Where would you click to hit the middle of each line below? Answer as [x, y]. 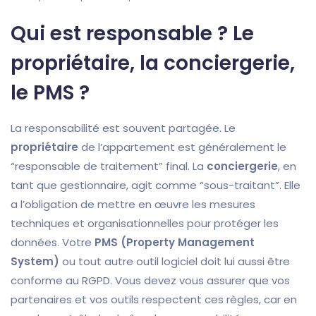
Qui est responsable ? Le [132, 34]
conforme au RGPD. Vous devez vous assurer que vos [150, 281]
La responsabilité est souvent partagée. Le [123, 128]
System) [35, 262]
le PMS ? [50, 93]
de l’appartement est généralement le [182, 147]
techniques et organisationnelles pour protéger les [145, 224]
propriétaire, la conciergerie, [153, 63]
